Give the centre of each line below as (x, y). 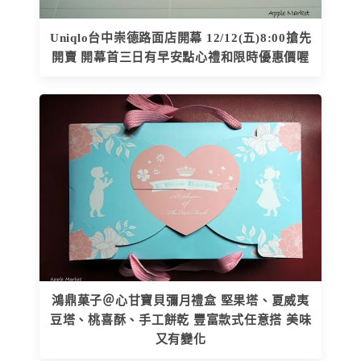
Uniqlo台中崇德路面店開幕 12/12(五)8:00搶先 (180, 38)
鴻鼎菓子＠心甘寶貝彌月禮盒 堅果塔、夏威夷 (180, 301)
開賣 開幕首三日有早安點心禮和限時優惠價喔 (180, 58)
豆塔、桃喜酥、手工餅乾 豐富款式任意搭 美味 (180, 320)
